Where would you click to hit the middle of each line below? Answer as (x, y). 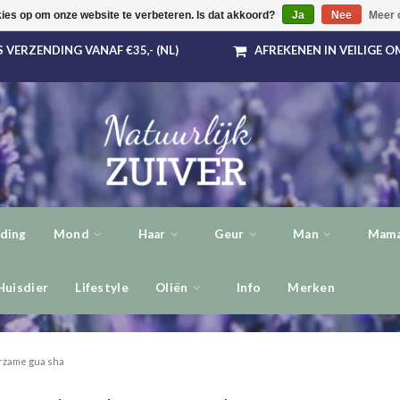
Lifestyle (102, 287)
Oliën (173, 287)
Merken (312, 287)
